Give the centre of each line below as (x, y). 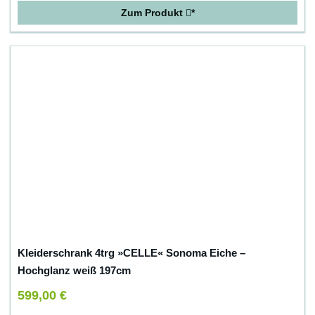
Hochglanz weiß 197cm (74, 271)
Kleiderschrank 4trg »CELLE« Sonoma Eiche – (131, 253)
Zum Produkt (153, 13)
